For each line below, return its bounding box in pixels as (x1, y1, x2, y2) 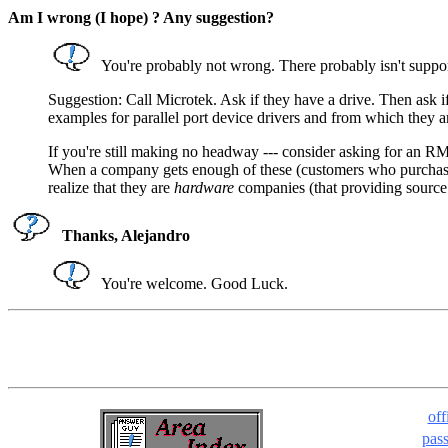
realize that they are (48, 179, 174, 197)
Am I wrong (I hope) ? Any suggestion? (8, 9, 274, 27)
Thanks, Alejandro (58, 227, 190, 245)
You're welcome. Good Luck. (98, 275, 288, 293)
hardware (174, 179, 234, 197)
